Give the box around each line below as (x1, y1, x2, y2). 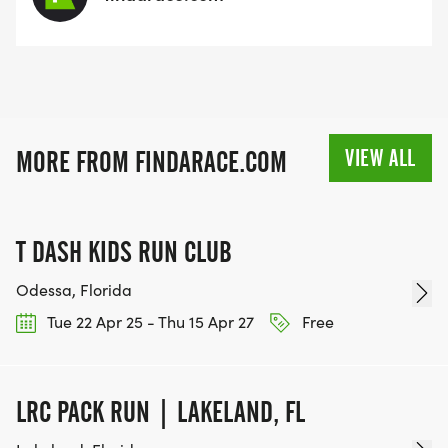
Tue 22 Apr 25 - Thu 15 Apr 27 (44, 311, 254, 333)
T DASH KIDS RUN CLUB (16, 235, 232, 270)
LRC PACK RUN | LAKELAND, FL (16, 394, 305, 429)
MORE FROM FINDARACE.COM (16, 145, 287, 180)
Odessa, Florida (16, 279, 132, 301)
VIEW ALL (345, 144, 416, 173)
